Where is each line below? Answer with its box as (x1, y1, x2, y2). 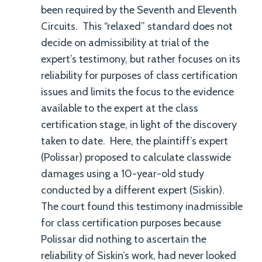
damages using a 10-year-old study (41, 167, 204, 180)
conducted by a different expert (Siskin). (41, 184, 227, 196)
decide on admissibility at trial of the (41, 36, 209, 49)
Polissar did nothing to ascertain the (41, 233, 206, 246)
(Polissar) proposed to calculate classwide (41, 151, 231, 164)
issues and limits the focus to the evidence (41, 85, 234, 98)
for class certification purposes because (41, 216, 221, 229)
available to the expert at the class (41, 102, 198, 115)
